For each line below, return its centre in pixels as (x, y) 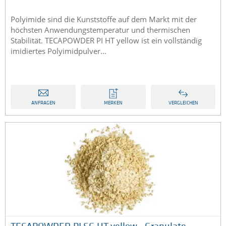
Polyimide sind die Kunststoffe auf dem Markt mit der (104, 19)
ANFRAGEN (43, 103)
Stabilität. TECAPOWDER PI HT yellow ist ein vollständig (106, 41)
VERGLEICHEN (183, 103)
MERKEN (113, 103)
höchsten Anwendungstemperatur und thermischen (100, 30)
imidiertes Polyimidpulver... (59, 51)
